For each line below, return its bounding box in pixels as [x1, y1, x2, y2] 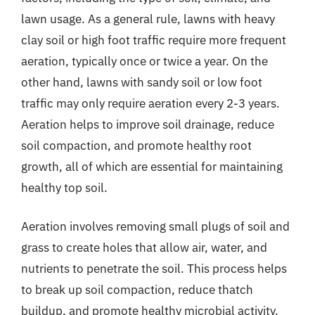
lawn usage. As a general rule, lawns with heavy [21, 11, 275, 27]
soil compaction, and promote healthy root [21, 137, 252, 153]
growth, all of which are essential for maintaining [21, 158, 283, 174]
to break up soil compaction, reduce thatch [21, 282, 253, 297]
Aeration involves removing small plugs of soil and [21, 219, 290, 234]
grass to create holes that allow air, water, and [21, 240, 267, 255]
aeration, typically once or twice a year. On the [21, 53, 268, 69]
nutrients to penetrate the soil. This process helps [21, 261, 287, 276]
